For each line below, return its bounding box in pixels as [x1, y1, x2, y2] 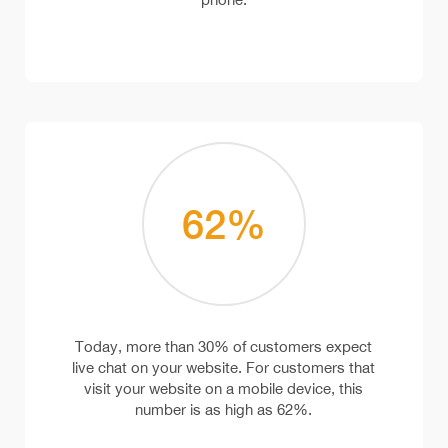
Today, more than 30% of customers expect [75, 338, 373, 356]
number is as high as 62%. [135, 401, 313, 419]
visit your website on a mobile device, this [84, 380, 364, 398]
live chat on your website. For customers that [72, 359, 376, 377]
